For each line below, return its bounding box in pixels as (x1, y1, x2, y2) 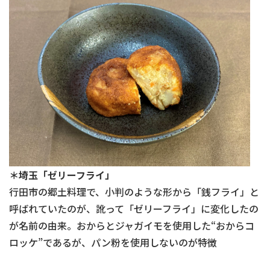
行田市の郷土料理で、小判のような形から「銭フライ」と (9, 184, 259, 199)
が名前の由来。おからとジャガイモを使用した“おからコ (9, 218, 254, 233)
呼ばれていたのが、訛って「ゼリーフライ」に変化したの (9, 201, 259, 216)
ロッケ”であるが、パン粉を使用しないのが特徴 (9, 234, 217, 250)
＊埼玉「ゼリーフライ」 (9, 167, 115, 182)
